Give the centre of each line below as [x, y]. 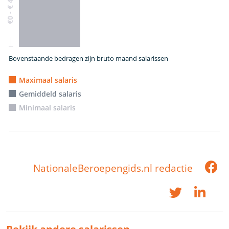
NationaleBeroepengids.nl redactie [113, 168]
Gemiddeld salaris [50, 94]
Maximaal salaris [48, 80]
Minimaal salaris [48, 107]
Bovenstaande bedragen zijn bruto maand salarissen [89, 58]
